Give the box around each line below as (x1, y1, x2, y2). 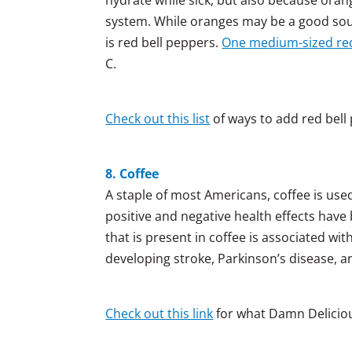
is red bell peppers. (105, 33, 222, 51)
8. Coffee (105, 164, 159, 182)
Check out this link (105, 304, 214, 322)
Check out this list (105, 109, 211, 127)
